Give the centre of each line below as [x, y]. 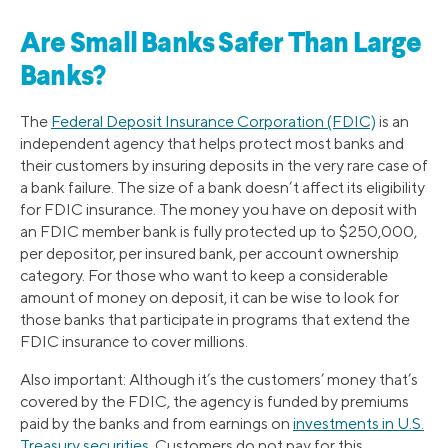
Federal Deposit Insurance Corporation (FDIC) [213, 121]
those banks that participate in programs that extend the [215, 319]
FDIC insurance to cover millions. [134, 341]
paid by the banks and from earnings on [156, 423]
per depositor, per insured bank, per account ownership [209, 253]
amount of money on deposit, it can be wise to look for [209, 297]
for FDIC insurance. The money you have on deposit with [218, 209]
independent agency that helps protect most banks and [212, 143]
